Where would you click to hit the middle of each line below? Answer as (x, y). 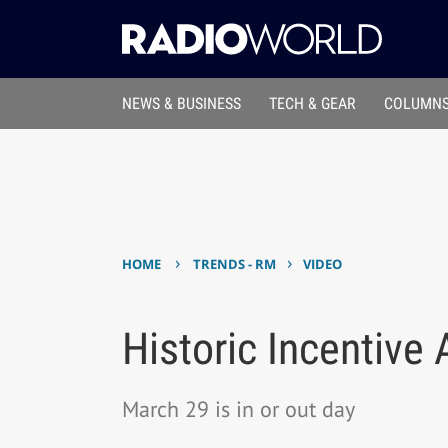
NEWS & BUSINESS (181, 104)
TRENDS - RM (235, 264)
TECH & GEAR (313, 104)
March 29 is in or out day (238, 408)
